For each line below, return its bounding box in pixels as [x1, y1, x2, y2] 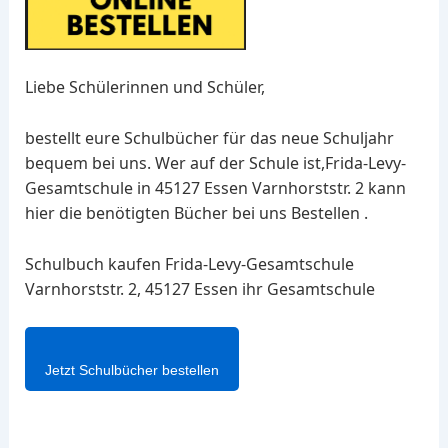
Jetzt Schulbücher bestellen [44, 362, 219, 379]
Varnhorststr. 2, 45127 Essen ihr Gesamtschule [24, 277, 375, 300]
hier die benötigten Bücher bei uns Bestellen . [24, 201, 368, 224]
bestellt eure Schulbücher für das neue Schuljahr [24, 126, 394, 149]
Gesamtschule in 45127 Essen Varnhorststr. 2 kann [24, 176, 406, 199]
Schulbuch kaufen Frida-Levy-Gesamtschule [24, 252, 354, 275]
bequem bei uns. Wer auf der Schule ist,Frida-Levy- [24, 151, 406, 174]
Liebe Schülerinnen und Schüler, [24, 76, 265, 99]
